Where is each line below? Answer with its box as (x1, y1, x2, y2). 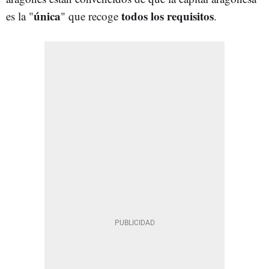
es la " (6, 8, 34, 23)
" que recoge (61, 8, 121, 23)
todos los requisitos (121, 7, 214, 24)
